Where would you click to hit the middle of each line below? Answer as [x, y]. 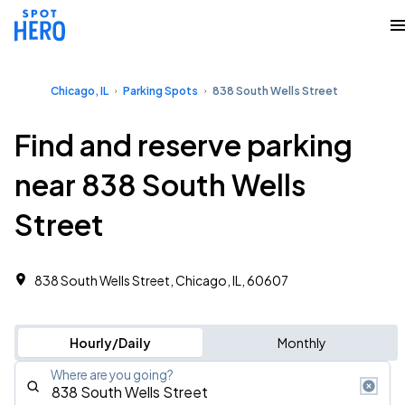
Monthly [301, 343]
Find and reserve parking [184, 145]
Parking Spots [160, 91]
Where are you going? [112, 375]
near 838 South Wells [160, 184]
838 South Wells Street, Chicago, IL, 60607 [161, 280]
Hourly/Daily [110, 343]
